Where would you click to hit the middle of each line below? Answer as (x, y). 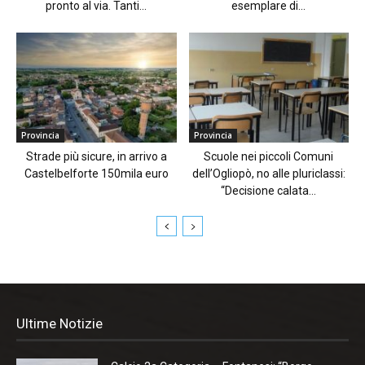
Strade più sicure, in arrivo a (96, 156)
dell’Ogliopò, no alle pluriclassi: (268, 173)
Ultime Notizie (59, 323)
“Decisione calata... (269, 190)
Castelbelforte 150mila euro (96, 173)
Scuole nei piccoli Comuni (269, 156)
